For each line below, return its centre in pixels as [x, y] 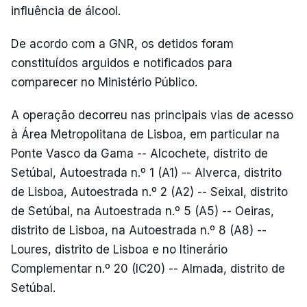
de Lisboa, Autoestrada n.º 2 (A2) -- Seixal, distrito [149, 192]
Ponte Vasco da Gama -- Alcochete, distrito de [139, 153]
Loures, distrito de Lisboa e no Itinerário [119, 249]
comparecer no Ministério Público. [104, 82]
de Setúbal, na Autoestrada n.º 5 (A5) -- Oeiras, [143, 211]
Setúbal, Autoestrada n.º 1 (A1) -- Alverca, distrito [146, 173]
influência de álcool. [66, 11]
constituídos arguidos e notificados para [122, 63]
